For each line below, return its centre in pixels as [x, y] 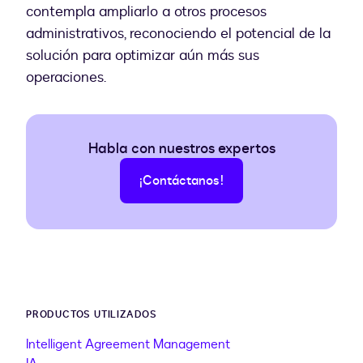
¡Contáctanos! [181, 181]
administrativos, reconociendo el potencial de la [178, 34]
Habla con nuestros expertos [181, 149]
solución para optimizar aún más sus [143, 56]
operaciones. [66, 78]
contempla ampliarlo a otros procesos [146, 12]
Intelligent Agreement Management [128, 345]
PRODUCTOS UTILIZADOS [92, 315]
